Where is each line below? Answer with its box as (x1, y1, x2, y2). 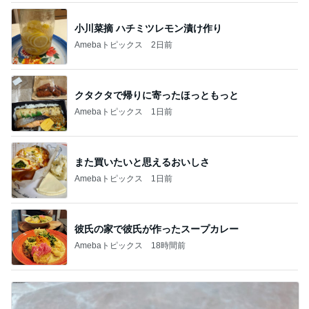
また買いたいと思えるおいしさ (74, 156, 210, 168)
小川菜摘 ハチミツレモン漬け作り (74, 22, 222, 34)
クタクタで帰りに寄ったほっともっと (74, 89, 239, 101)
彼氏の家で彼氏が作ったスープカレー (74, 223, 239, 235)
